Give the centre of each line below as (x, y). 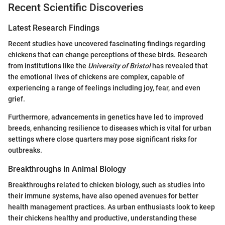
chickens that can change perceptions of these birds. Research (108, 54)
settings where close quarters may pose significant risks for (102, 139)
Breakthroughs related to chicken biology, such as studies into (106, 185)
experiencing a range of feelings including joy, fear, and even (104, 88)
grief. (17, 99)
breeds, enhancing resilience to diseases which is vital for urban (110, 128)
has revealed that (179, 66)
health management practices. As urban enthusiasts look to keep (111, 207)
